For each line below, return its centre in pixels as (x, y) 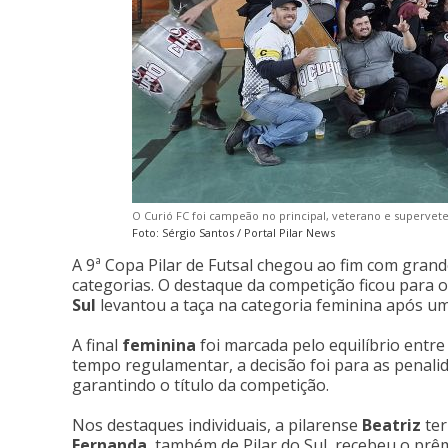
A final (97, 345)
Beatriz (391, 425)
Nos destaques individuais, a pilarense (217, 425)
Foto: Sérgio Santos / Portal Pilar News (233, 232)
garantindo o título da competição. (200, 385)
